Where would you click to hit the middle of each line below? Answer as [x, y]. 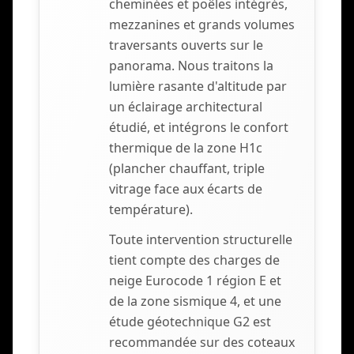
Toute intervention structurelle [201, 240]
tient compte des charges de [194, 260]
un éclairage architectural [186, 107]
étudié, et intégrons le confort [199, 128]
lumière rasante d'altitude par [198, 87]
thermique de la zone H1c [186, 148]
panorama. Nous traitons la [191, 66]
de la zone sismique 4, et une [195, 301]
